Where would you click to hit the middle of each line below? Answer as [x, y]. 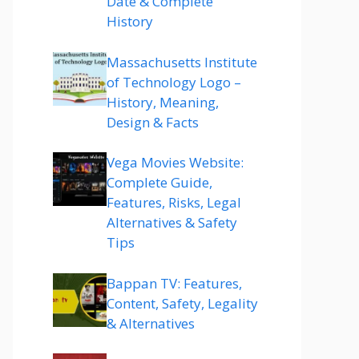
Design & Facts [153, 122]
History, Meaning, [163, 102]
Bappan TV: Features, [174, 283]
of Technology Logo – [174, 82]
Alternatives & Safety [172, 222]
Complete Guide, [159, 182]
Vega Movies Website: [175, 162]
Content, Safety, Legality [182, 303]
